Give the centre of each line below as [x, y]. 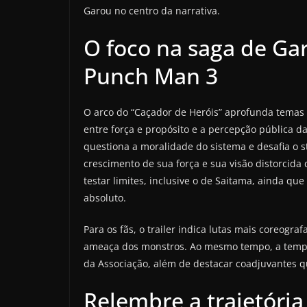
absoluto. [105, 198]
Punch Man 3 [151, 76]
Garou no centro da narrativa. [152, 11]
